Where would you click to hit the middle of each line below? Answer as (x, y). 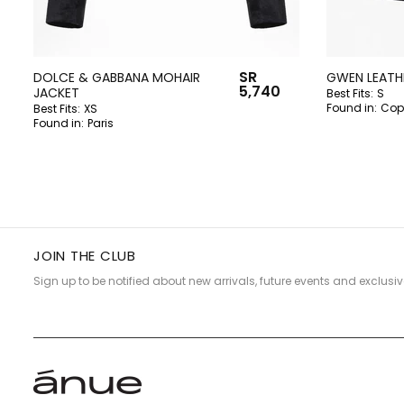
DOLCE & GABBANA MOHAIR (117, 77)
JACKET (56, 92)
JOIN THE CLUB (85, 255)
